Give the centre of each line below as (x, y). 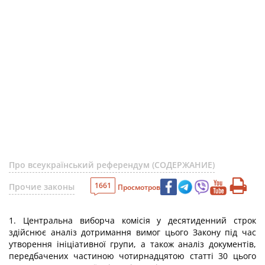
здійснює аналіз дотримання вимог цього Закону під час (132, 232)
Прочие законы (42, 187)
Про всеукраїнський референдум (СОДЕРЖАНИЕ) (112, 165)
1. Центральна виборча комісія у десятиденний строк (132, 220)
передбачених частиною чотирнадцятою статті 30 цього (132, 256)
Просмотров (139, 187)
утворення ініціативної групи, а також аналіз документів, (132, 244)
